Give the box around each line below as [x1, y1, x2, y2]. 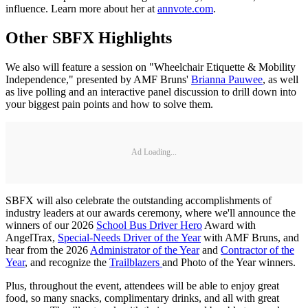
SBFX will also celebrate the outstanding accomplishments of [5, 194, 272, 206]
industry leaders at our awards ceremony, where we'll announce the [5, 206, 296, 219]
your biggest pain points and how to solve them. [5, 98, 213, 110]
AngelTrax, [5, 231, 58, 243]
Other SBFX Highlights [5, 28, 172, 47]
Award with [202, 219, 256, 231]
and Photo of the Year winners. [162, 256, 296, 268]
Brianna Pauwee [191, 73, 263, 85]
